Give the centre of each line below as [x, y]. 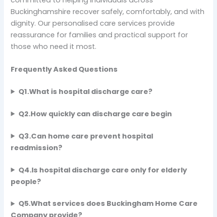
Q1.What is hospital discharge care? [85, 91]
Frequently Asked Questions [64, 70]
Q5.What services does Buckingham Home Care [108, 204]
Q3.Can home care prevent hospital [85, 136]
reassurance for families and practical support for [100, 35]
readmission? [37, 147]
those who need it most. [54, 46]
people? [26, 181]
